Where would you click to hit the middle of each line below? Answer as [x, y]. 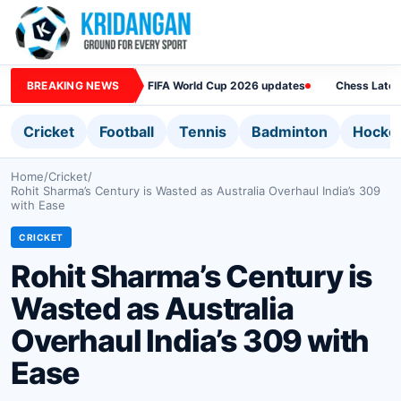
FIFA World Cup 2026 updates [227, 85]
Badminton [290, 132]
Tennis [203, 132]
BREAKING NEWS [73, 85]
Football [127, 132]
